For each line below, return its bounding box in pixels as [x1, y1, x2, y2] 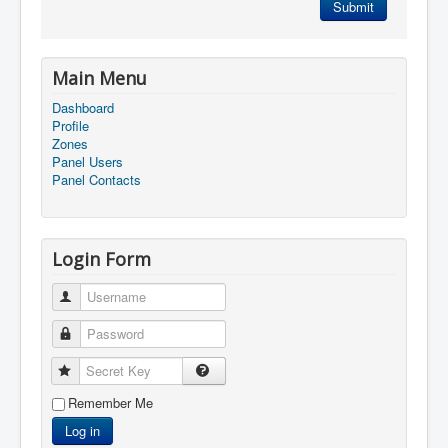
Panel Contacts [52, 170, 141, 189]
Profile [52, 116, 89, 135]
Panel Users [52, 152, 123, 171]
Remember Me [68, 393, 153, 412]
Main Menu [52, 66, 147, 90]
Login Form [52, 247, 151, 271]
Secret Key [74, 361, 140, 380]
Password [75, 324, 133, 343]
